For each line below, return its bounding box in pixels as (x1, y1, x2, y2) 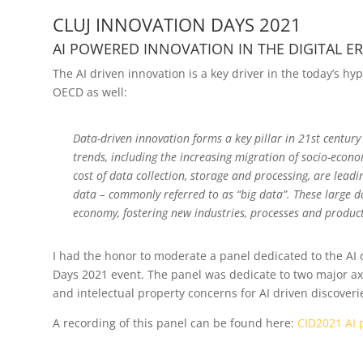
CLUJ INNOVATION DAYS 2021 (52, 12, 301, 37)
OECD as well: (52, 84, 127, 100)
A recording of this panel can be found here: (52, 315, 297, 331)
